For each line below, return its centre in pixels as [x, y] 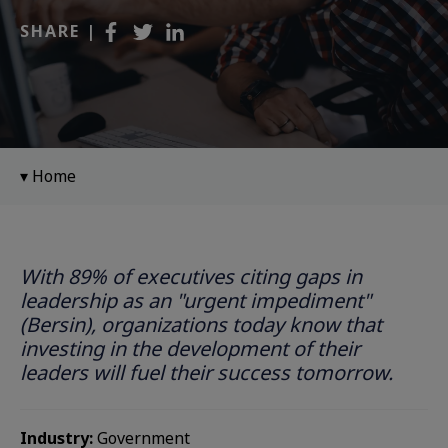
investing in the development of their [190, 348]
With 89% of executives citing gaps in [191, 276]
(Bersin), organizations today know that [201, 324]
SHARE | [58, 31]
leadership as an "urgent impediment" [195, 300]
